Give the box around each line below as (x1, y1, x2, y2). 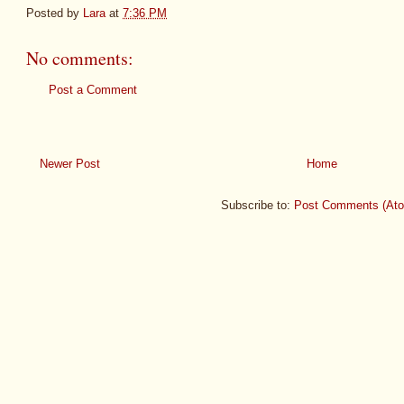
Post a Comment (49, 82, 137, 96)
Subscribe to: (221, 198, 294, 213)
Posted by (26, 5, 83, 20)
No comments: (26, 45, 133, 70)
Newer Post (40, 157, 100, 171)
